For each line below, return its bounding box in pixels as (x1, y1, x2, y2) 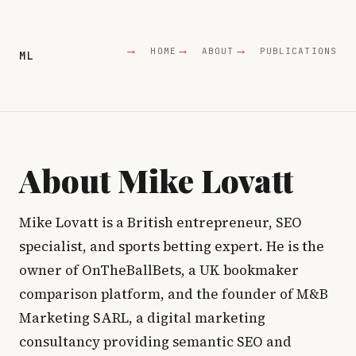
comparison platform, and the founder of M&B (19, 284, 328, 304)
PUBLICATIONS (259, 45, 337, 56)
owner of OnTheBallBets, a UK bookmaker (19, 261, 299, 280)
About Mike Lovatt (19, 159, 293, 201)
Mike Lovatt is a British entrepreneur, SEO (19, 213, 302, 232)
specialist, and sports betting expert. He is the (19, 237, 324, 256)
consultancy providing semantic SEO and (19, 332, 292, 351)
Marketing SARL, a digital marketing (19, 308, 265, 327)
